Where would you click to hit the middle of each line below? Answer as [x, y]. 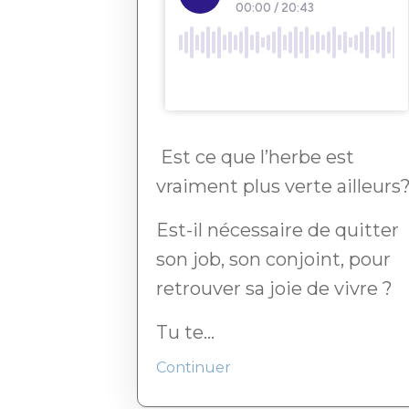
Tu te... [185, 333]
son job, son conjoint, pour [273, 260]
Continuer [194, 368]
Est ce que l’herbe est [255, 157]
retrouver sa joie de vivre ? [274, 289]
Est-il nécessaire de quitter [278, 231]
